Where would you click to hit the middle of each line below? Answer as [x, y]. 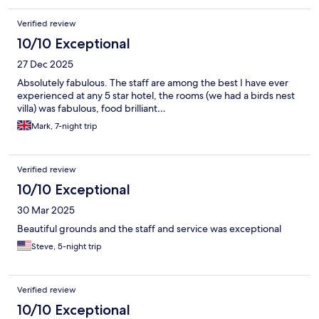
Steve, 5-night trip [67, 246]
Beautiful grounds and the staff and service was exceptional [149, 228]
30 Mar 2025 [46, 210]
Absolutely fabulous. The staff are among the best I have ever [153, 82]
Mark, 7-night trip [64, 126]
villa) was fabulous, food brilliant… [91, 108]
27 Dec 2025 [45, 64]
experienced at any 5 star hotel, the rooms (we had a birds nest [156, 95]
